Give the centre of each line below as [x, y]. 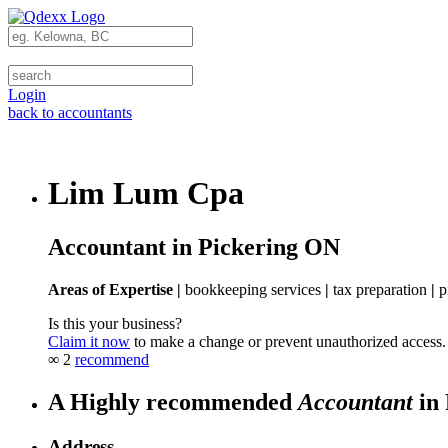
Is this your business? [115, 323]
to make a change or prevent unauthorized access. [288, 341]
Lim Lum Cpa [146, 193]
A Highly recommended [173, 401]
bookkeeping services [253, 289]
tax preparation [380, 289]
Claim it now [89, 341]
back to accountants [70, 112]
